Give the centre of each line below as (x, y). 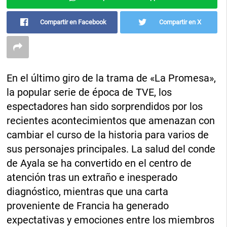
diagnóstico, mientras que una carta (88, 192)
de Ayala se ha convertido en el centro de (99, 163)
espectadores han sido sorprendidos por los (105, 107)
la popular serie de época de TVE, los (89, 92)
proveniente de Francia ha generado (88, 206)
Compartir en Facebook (73, 22)
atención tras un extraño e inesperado (92, 178)
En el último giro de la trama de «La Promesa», (111, 78)
